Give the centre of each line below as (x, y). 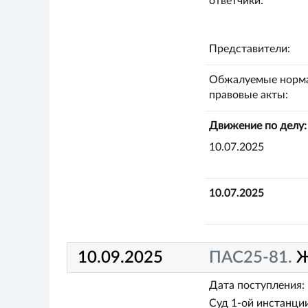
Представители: (249, 49)
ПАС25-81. (253, 257)
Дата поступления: (256, 285)
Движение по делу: (257, 126)
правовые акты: (248, 95)
